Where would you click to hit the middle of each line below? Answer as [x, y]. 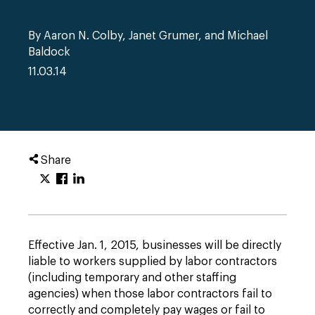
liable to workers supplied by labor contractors [153, 262]
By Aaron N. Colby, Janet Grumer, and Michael [148, 36]
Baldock [49, 52]
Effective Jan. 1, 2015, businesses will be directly [155, 245]
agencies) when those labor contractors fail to [150, 294]
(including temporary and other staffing [132, 278]
